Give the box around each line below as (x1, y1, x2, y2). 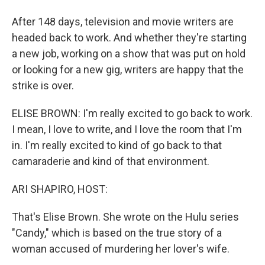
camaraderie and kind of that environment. (12, 155, 209, 167)
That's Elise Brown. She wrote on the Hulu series (12, 211, 239, 223)
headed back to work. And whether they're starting (12, 31, 247, 44)
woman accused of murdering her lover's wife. (12, 243, 230, 255)
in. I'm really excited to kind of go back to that (12, 139, 222, 151)
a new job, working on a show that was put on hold (12, 47, 245, 60)
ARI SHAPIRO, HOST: (12, 183, 108, 195)
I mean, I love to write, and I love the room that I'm (12, 123, 242, 135)
